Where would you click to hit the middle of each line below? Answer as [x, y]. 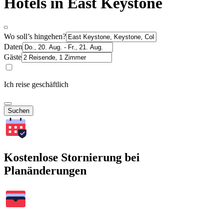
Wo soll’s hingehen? [35, 36]
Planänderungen [45, 170]
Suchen [19, 110]
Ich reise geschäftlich [36, 84]
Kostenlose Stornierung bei [72, 157]
